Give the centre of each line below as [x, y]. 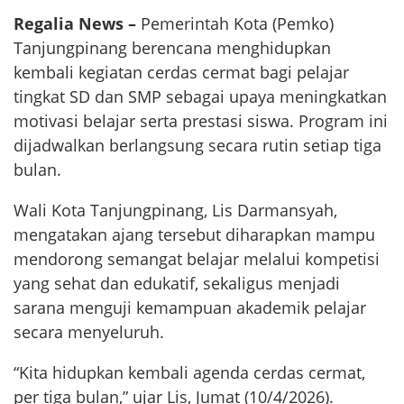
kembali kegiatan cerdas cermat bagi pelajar [181, 72]
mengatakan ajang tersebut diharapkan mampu [194, 234]
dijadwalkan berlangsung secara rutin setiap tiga [197, 145]
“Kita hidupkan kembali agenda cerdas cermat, [189, 372]
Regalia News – [75, 23]
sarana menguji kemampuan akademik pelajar [190, 307]
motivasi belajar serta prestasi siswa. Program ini [201, 120]
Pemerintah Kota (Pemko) [235, 23]
